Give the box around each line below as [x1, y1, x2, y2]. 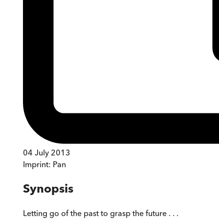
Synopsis [23, 181, 73, 196]
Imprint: [23, 159, 53, 169]
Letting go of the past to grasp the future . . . [23, 208, 178, 218]
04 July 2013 [23, 147, 70, 157]
